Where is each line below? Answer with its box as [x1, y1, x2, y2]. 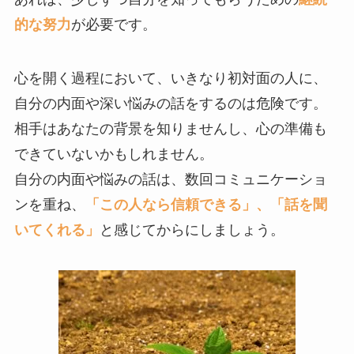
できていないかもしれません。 [13, 145, 213, 162]
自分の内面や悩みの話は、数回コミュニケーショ [13, 171, 327, 187]
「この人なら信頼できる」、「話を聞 [85, 196, 327, 213]
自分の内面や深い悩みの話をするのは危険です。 [13, 95, 327, 111]
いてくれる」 [13, 221, 100, 238]
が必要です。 [70, 16, 156, 32]
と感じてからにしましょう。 [99, 221, 284, 238]
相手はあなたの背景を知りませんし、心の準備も [13, 120, 327, 137]
